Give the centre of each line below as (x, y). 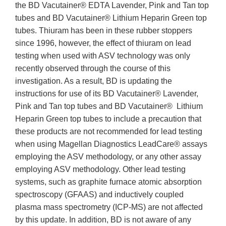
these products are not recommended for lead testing (109, 132)
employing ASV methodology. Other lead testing (100, 169)
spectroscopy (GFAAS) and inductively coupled (99, 195)
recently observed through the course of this (93, 69)
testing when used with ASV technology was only (103, 56)
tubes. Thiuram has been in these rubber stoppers (104, 31)
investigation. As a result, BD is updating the (94, 81)
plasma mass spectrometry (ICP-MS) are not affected (109, 207)
